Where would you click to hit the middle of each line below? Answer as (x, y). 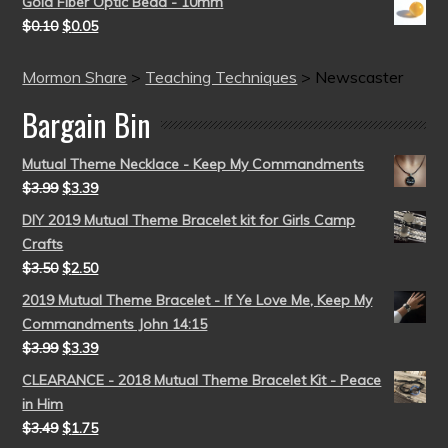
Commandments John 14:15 (115, 324)
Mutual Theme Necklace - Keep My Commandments (193, 164)
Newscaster (359, 77)
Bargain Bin (87, 124)
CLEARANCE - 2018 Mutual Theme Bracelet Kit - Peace (202, 380)
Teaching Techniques (221, 77)
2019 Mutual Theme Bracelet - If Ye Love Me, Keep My (197, 300)
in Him (43, 404)
